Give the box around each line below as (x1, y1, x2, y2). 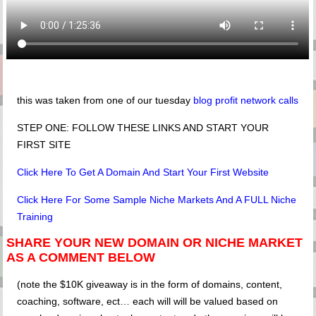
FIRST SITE (17, 139, 71, 151)
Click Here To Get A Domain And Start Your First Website (17, 166, 269, 178)
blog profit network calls (193, 95, 299, 107)
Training (17, 211, 54, 223)
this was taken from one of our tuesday (17, 95, 194, 107)
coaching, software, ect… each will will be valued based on (17, 296, 279, 308)
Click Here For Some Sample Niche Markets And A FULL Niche (17, 194, 297, 206)
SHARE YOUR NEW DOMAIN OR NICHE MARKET (6, 236, 303, 250)
